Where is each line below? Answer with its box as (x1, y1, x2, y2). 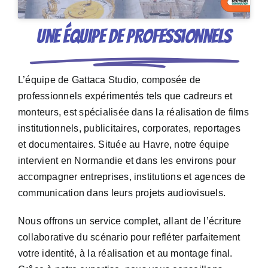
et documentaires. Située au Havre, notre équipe (17, 139, 230, 150)
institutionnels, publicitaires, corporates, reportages (17, 123, 240, 133)
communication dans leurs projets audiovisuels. (17, 187, 226, 198)
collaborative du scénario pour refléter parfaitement (17, 232, 240, 242)
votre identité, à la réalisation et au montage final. (17, 248, 233, 258)
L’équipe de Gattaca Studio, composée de (17, 74, 201, 85)
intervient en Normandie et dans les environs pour (17, 155, 236, 166)
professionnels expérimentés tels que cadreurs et (17, 90, 233, 101)
